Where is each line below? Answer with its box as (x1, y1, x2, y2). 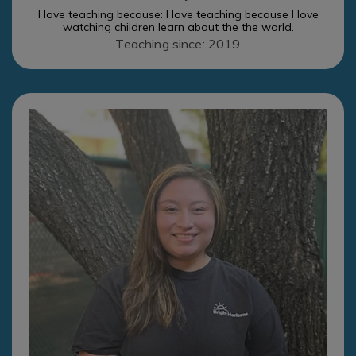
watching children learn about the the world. (62, 20, 294, 35)
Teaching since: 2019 (115, 36, 241, 52)
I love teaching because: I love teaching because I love (37, 7, 319, 22)
